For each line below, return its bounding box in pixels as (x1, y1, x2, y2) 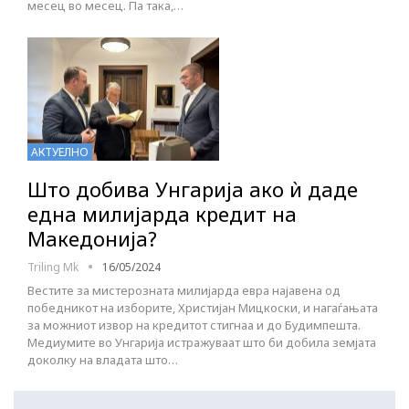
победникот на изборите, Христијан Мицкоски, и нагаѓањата (27, 299, 378, 316)
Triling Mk (27, 258, 81, 275)
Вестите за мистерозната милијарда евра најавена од (27, 281, 341, 299)
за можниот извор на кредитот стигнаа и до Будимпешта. (27, 316, 361, 333)
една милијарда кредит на (27, 199, 297, 227)
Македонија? (27, 224, 157, 252)
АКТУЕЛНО (31, 143, 89, 160)
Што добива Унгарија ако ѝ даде (27, 174, 358, 203)
